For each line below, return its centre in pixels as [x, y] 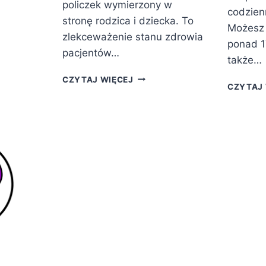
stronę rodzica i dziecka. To [128, 20]
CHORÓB [152, 89]
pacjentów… [91, 53]
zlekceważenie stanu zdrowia [133, 37]
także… [245, 60]
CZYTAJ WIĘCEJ [98, 79]
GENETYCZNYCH [169, 126]
